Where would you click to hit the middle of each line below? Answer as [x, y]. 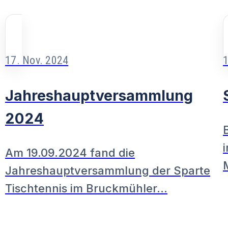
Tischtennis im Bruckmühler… [87, 189]
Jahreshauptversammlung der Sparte [108, 171]
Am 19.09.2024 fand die [70, 153]
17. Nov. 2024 [37, 61]
